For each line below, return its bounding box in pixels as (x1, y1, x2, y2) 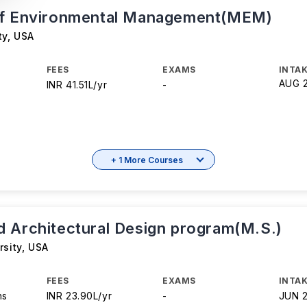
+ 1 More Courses (110, 154, 183, 165)
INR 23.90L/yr (46, 290, 112, 302)
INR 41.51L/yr (46, 79, 108, 90)
